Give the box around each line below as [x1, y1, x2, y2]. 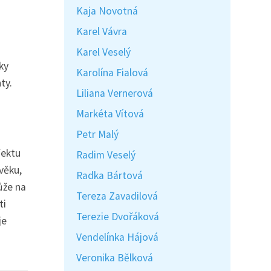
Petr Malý [76, 128, 119, 141]
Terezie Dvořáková [76, 210, 159, 223]
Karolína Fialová [76, 66, 148, 79]
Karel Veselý [76, 45, 131, 59]
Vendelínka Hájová [76, 230, 158, 244]
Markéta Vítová [76, 107, 144, 120]
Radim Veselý [76, 148, 135, 162]
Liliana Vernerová [76, 87, 153, 100]
